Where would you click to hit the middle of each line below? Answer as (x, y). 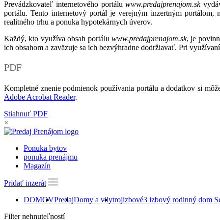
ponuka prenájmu (51, 157)
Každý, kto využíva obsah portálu (58, 38)
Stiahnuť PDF (26, 113)
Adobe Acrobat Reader (40, 97)
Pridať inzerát (25, 183)
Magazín (37, 165)
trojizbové (128, 199)
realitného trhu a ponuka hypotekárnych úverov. (78, 22)
